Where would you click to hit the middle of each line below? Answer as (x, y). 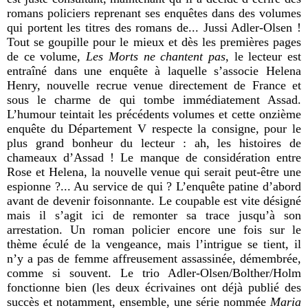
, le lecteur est (263, 56)
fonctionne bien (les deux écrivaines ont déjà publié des (154, 287)
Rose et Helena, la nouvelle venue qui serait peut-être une (154, 172)
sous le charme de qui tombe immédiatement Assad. (154, 99)
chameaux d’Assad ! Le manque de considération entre (154, 157)
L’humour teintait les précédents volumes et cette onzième (154, 114)
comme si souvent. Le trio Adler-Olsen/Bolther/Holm (154, 273)
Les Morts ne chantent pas (156, 56)
